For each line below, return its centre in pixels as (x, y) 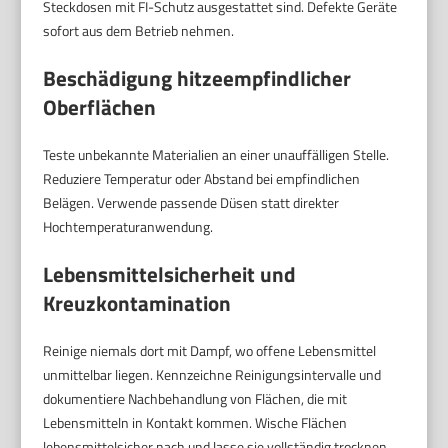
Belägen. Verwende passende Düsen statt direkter (191, 202)
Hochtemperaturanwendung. (128, 226)
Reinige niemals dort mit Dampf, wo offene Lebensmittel (210, 350)
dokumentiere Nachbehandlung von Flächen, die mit (195, 398)
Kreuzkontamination (137, 302)
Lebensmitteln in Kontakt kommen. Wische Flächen (195, 422)
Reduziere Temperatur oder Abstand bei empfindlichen (202, 178)
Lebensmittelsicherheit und (170, 273)
